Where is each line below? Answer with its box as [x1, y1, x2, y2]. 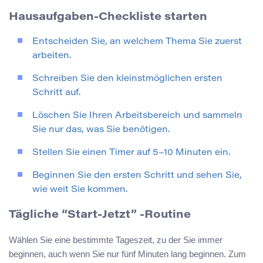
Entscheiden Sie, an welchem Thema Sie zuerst [32, 38, 242, 47]
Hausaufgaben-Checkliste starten [9, 12, 207, 23]
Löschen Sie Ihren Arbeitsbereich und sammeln [32, 112, 242, 121]
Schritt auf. [32, 89, 80, 98]
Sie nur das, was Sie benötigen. [32, 126, 170, 135]
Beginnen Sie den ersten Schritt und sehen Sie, [32, 171, 242, 181]
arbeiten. [32, 52, 71, 61]
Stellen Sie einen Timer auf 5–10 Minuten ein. [32, 149, 230, 158]
